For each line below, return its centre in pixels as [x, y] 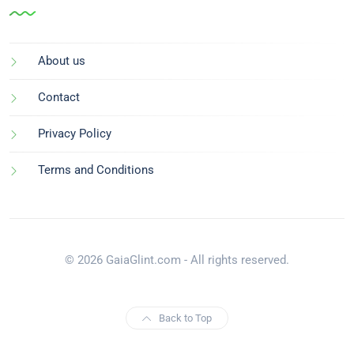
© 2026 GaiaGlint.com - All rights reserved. [177, 260]
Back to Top [185, 318]
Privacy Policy [75, 133]
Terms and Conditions [96, 169]
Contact [59, 97]
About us [62, 60]
